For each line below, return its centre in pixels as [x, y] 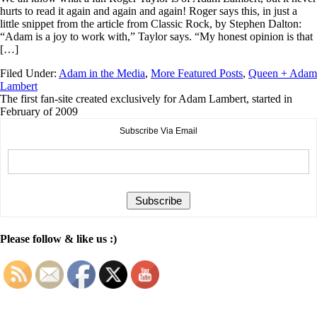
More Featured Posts [197, 74]
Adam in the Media [102, 74]
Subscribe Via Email [158, 131]
